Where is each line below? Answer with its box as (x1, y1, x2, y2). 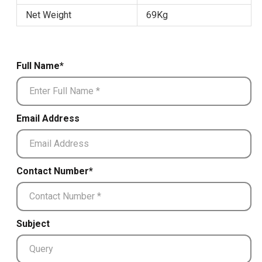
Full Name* (16, 60, 64, 71)
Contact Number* (16, 165, 93, 177)
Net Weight (26, 9, 71, 20)
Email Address (16, 112, 80, 124)
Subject (16, 218, 50, 229)
